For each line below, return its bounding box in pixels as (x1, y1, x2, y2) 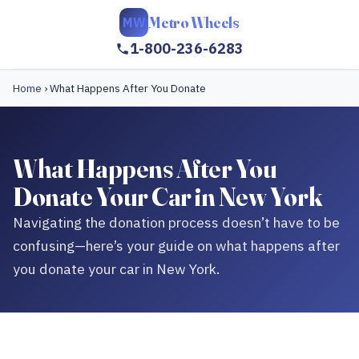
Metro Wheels (148, 12, 240, 32)
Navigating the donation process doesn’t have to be (13, 213, 340, 232)
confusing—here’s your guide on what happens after (13, 236, 340, 255)
